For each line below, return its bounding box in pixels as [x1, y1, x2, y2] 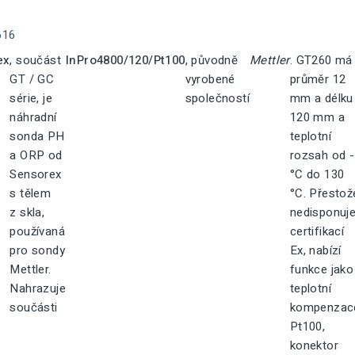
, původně [185, 52, 239, 69]
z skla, [10, 204, 45, 221]
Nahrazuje [10, 280, 66, 297]
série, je [10, 90, 52, 107]
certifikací [289, 223, 345, 240]
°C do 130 [289, 166, 345, 183]
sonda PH [10, 128, 65, 145]
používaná [10, 223, 65, 240]
